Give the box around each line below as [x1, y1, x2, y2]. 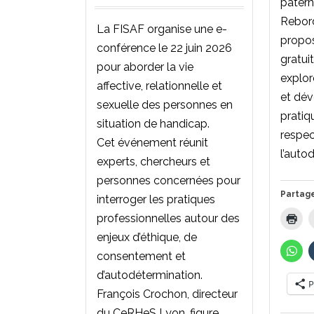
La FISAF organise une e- [97, 22, 227, 36]
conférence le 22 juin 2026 [97, 41, 232, 55]
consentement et [97, 249, 186, 263]
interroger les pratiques [97, 192, 215, 206]
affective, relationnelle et [97, 78, 222, 93]
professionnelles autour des [97, 211, 240, 225]
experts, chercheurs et [97, 154, 210, 168]
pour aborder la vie [97, 60, 193, 74]
